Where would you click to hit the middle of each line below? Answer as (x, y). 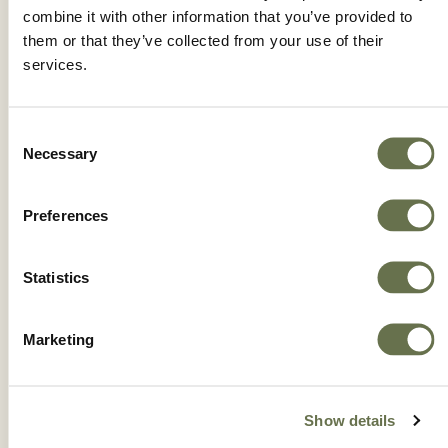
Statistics (56, 276)
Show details (350, 420)
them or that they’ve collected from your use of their (203, 39)
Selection (37, 156)
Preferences (66, 214)
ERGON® (224, 281)
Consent (35, 132)
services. (55, 63)
